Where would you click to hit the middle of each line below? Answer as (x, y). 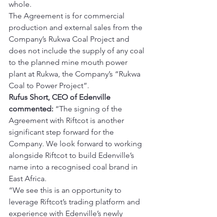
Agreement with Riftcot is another (67, 120)
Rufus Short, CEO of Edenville (61, 97)
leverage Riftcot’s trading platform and (75, 202)
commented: (31, 109)
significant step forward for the (62, 132)
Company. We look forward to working (76, 144)
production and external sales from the (77, 27)
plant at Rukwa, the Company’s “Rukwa (76, 74)
